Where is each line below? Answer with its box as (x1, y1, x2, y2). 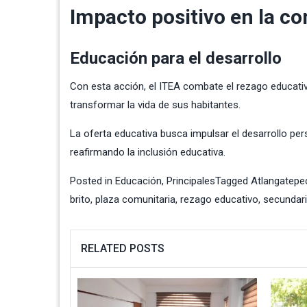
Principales (167, 174, 215, 187)
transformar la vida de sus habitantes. (70, 98, 241, 111)
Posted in (70, 174, 115, 187)
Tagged (215, 174, 251, 187)
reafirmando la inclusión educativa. (70, 145, 225, 158)
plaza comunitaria (95, 193, 175, 206)
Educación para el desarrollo (70, 48, 282, 68)
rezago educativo (180, 193, 258, 206)
